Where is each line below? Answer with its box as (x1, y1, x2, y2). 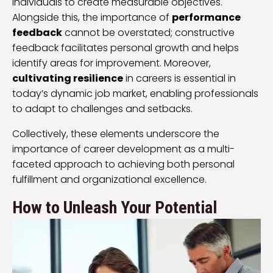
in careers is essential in (123, 71, 236, 86)
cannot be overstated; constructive (62, 26, 235, 40)
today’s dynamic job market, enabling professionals (12, 87, 258, 101)
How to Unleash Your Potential (12, 197, 217, 218)
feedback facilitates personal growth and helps (12, 41, 239, 55)
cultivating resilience (12, 71, 123, 86)
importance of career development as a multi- (12, 142, 235, 157)
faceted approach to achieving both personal (12, 157, 235, 172)
